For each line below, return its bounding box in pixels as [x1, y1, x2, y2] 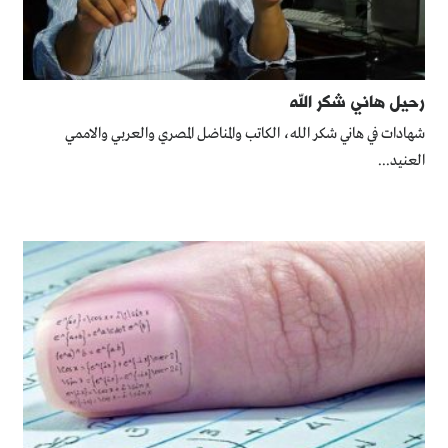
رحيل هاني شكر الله [290, 90, 426, 112]
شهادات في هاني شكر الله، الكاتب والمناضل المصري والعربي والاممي [65, 124, 426, 145]
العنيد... [378, 151, 426, 172]
